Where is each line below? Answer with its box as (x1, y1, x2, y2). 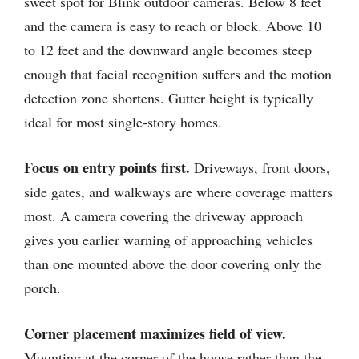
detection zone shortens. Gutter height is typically (24, 88, 313, 107)
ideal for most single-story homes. (24, 112, 222, 131)
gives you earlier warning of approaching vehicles (24, 230, 313, 249)
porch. (24, 278, 61, 297)
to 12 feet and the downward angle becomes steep (24, 40, 312, 59)
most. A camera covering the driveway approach (24, 206, 303, 225)
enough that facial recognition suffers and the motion (24, 64, 332, 83)
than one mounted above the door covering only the (24, 254, 321, 273)
